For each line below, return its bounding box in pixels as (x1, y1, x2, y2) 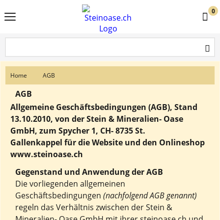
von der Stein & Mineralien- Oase (55, 113, 183, 124)
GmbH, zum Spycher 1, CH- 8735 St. (10, 125, 145, 136)
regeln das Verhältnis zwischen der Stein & (15, 202, 172, 213)
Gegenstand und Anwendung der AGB (15, 166, 163, 177)
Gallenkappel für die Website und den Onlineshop (10, 137, 205, 148)
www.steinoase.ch (10, 149, 83, 160)
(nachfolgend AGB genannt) (103, 190, 197, 201)
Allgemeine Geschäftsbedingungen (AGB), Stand (10, 102, 197, 112)
